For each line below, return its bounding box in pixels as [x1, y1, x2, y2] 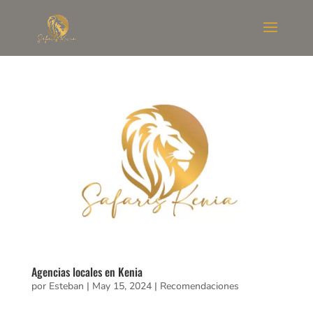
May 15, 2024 [92, 279, 152, 293]
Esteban [48, 279, 84, 293]
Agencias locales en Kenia [31, 263, 143, 280]
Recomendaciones [159, 279, 239, 293]
